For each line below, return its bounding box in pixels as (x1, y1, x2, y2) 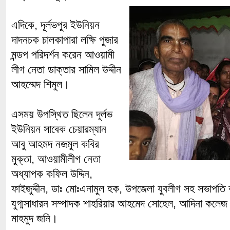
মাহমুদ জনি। (11, 212, 58, 225)
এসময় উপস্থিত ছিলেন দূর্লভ (11, 108, 112, 121)
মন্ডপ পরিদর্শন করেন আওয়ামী (11, 48, 114, 61)
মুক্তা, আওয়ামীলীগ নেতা (11, 152, 101, 165)
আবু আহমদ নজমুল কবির (11, 138, 99, 150)
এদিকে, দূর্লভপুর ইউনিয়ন (11, 18, 100, 31)
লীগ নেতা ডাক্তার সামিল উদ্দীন (11, 63, 121, 76)
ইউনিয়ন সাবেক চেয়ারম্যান (11, 123, 106, 136)
